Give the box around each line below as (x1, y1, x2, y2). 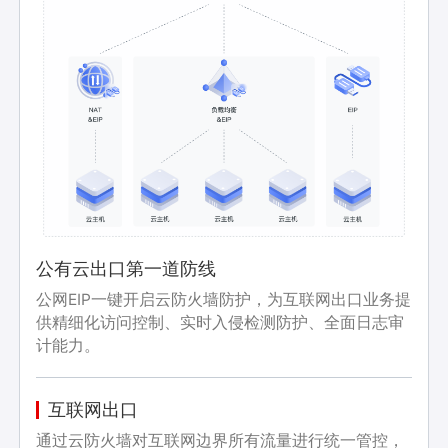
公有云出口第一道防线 (36, 257, 217, 279)
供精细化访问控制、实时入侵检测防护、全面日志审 (36, 312, 405, 332)
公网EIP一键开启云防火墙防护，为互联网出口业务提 (36, 289, 412, 309)
